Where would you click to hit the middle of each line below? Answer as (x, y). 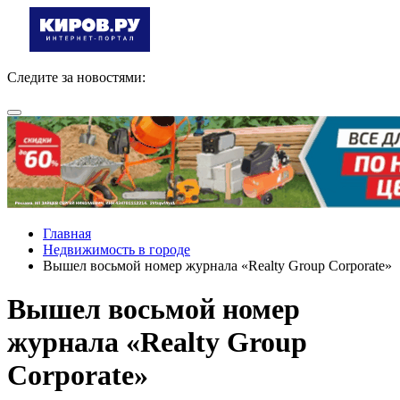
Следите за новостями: (76, 77)
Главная (67, 233)
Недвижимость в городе (117, 250)
